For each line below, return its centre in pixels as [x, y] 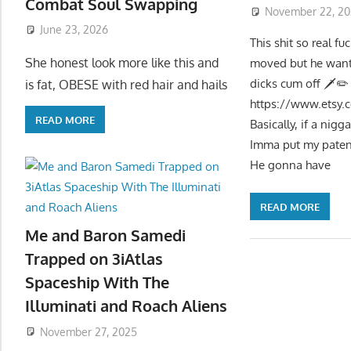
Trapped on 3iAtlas [94, 258]
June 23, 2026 [74, 30]
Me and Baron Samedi [105, 235]
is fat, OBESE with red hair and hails [126, 85]
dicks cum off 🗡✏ [300, 83]
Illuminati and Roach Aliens [126, 305]
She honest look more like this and [122, 63]
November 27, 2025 [88, 331]
